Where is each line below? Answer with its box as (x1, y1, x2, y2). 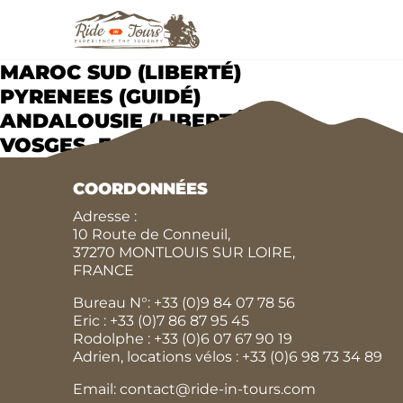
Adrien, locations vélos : (72, 347, 242, 365)
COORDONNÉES (72, 178, 208, 199)
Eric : (72, 311, 110, 329)
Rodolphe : (72, 329, 154, 347)
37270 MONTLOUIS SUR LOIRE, (72, 243, 295, 261)
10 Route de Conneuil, (72, 225, 230, 243)
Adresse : (72, 207, 137, 225)
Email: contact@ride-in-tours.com (72, 380, 316, 398)
